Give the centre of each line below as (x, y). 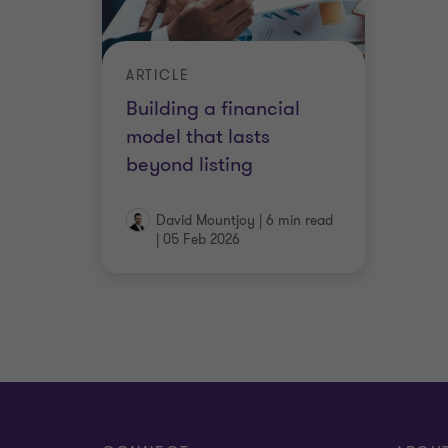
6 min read (299, 220)
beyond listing (189, 164)
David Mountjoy (205, 220)
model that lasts (198, 136)
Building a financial (213, 108)
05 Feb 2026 (201, 239)
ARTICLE (158, 75)
